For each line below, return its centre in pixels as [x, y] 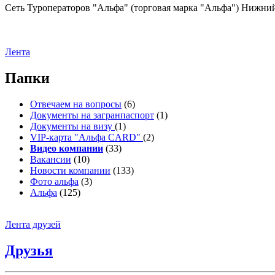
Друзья [29, 251]
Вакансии [51, 160]
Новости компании [70, 171]
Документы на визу [72, 126]
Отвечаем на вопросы [76, 104]
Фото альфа [54, 182]
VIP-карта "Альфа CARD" [87, 137]
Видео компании [67, 149]
